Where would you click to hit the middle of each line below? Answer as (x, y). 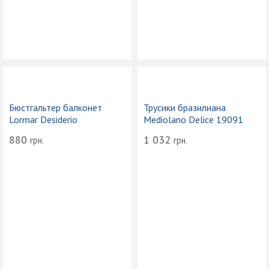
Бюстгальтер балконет (56, 107)
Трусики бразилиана (185, 107)
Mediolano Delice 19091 (193, 119)
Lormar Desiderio (43, 119)
